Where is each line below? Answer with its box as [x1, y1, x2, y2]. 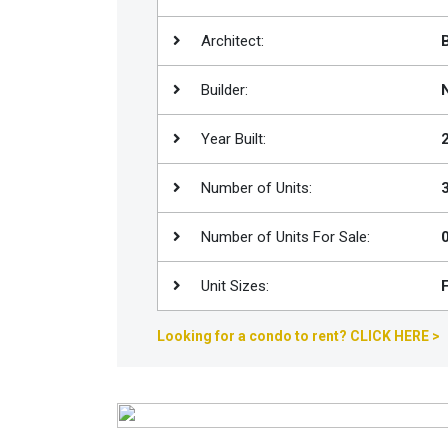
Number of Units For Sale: [197, 228, 370, 246]
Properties [32, 97, 98, 113]
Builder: [197, 81, 248, 99]
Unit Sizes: [197, 277, 269, 295]
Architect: [197, 32, 264, 50]
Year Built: [197, 130, 266, 148]
